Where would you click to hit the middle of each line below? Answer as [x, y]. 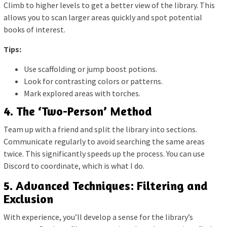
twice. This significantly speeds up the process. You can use [104, 154]
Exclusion [28, 199]
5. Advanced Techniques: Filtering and [106, 186]
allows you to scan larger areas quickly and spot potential [103, 17]
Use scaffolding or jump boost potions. [90, 69]
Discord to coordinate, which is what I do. [74, 166]
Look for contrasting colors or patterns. [93, 81]
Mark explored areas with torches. [82, 93]
